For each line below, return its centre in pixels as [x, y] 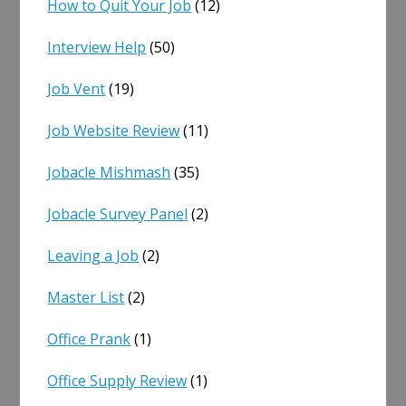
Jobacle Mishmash [109, 173]
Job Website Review [114, 131]
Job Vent [77, 89]
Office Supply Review [117, 381]
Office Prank [89, 339]
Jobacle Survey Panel [118, 214]
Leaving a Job [93, 256]
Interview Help [97, 48]
